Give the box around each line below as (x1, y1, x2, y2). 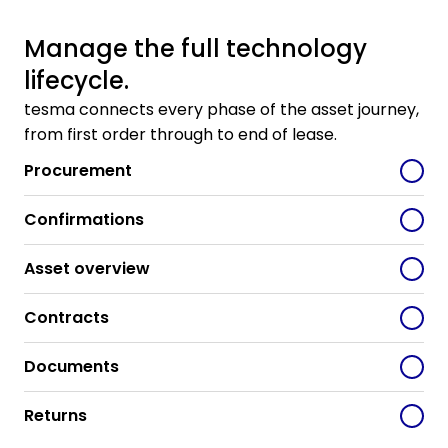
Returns (24, 403, 87, 427)
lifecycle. (24, 63, 129, 97)
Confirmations (24, 207, 144, 231)
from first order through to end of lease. (24, 122, 337, 146)
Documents (24, 354, 119, 378)
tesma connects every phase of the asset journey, (24, 97, 419, 121)
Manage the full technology (24, 31, 367, 65)
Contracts (24, 305, 109, 329)
